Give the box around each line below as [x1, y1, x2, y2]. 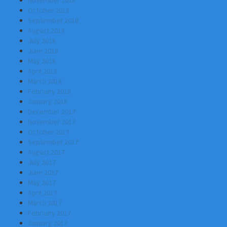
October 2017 [28, 127, 69, 136]
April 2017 [28, 188, 57, 197]
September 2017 [28, 137, 79, 146]
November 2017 [28, 117, 75, 126]
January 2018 [28, 97, 67, 106]
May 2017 [28, 178, 56, 187]
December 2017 [28, 107, 75, 116]
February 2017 [28, 208, 71, 217]
